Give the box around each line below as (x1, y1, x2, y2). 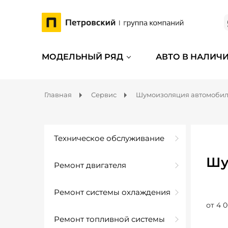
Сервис (91, 91, 117, 99)
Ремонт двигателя (54, 160, 126, 170)
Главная (44, 91, 72, 99)
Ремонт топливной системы (54, 214, 165, 224)
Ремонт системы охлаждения (54, 187, 170, 197)
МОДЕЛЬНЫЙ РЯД (42, 52, 123, 62)
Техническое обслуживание (54, 133, 164, 143)
